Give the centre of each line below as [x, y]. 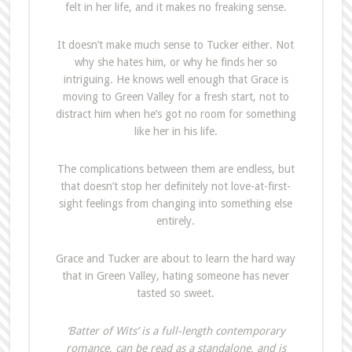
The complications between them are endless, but [176, 169]
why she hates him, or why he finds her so [176, 62]
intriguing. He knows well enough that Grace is [176, 80]
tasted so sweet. [176, 293]
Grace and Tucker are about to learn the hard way [176, 259]
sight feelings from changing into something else [176, 204]
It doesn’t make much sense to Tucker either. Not [176, 45]
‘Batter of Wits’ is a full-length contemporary [176, 331]
